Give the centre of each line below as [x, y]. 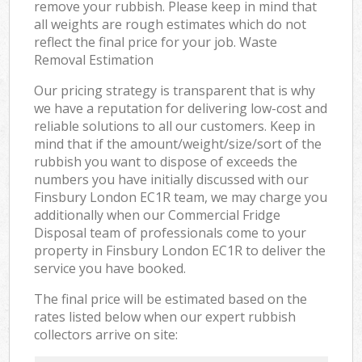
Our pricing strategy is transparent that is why [175, 90]
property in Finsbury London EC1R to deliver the [180, 250]
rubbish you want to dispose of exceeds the [166, 161]
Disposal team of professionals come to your [170, 232]
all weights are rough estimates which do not [170, 24]
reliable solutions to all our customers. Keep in [175, 126]
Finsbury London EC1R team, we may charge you [181, 197]
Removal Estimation [94, 59]
